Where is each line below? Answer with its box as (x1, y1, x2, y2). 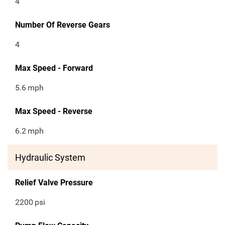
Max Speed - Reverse (15, 106, 92, 117)
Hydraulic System (15, 152, 85, 163)
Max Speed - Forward (15, 63, 93, 73)
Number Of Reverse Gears (15, 20, 110, 30)
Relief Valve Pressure (15, 178, 93, 188)
